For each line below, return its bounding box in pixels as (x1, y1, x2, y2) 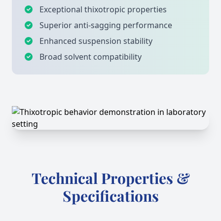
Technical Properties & (31, 168, 190, 188)
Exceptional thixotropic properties (39, 4, 167, 15)
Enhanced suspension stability (39, 36, 152, 46)
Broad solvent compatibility (39, 51, 142, 62)
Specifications (62, 186, 159, 206)
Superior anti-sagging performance (39, 20, 172, 31)
